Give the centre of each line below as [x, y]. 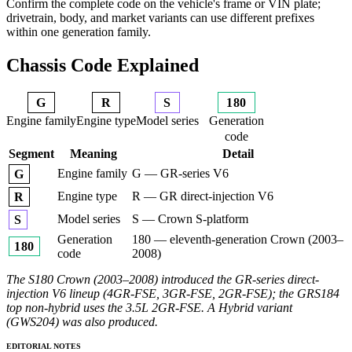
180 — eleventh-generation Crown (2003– [238, 240]
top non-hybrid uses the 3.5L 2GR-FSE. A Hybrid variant [149, 308]
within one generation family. [79, 32]
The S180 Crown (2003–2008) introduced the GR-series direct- [163, 280]
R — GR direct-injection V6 [203, 196]
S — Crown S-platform [190, 219]
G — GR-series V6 [180, 174]
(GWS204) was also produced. [82, 322]
